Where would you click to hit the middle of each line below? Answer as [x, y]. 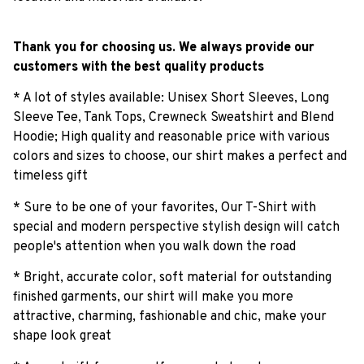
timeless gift [50, 177]
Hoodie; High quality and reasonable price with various [171, 138]
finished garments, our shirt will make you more [153, 298]
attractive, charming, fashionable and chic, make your [170, 317]
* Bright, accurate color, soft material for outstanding [172, 278]
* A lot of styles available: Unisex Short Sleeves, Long [171, 99]
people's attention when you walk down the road [154, 247]
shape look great [62, 337]
